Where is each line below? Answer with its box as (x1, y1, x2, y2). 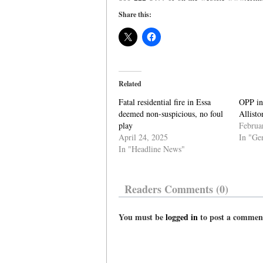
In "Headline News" (119, 143, 185, 154)
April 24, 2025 (119, 131, 168, 143)
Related (119, 79, 141, 89)
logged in (166, 211, 198, 223)
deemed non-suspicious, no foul (119, 108, 223, 119)
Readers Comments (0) (124, 181, 228, 197)
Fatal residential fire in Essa (119, 96, 211, 107)
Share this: (119, 9, 151, 19)
